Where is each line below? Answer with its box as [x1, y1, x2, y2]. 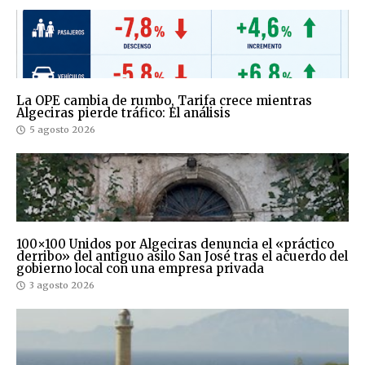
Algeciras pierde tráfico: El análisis [16, 105, 231, 121]
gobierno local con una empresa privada [16, 261, 264, 277]
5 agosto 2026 [29, 124, 95, 136]
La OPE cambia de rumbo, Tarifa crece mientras [16, 93, 312, 109]
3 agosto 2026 [29, 279, 95, 292]
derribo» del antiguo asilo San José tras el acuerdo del [16, 248, 348, 265]
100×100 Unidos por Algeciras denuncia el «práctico [16, 236, 334, 253]
